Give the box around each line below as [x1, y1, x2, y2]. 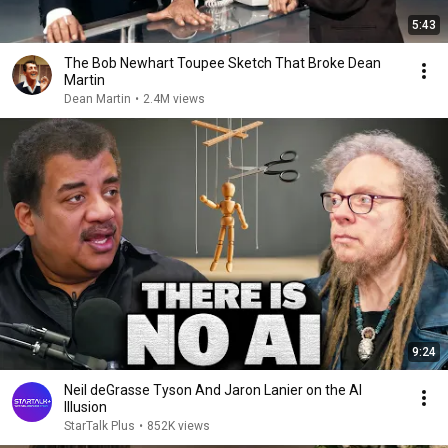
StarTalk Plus [64, 419, 135, 433]
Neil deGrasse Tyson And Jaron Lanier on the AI [64, 382, 362, 398]
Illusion [64, 399, 107, 415]
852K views [147, 419, 210, 433]
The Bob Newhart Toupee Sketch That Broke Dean [64, 55, 381, 71]
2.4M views [143, 92, 205, 106]
